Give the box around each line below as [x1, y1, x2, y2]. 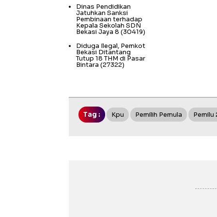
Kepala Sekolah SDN [76, 21, 141, 30]
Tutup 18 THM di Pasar [76, 54, 145, 63]
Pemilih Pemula [135, 110, 182, 119]
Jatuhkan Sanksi [76, 9, 128, 17]
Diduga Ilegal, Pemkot [76, 42, 145, 50]
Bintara [76, 61, 99, 69]
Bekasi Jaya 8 [76, 28, 119, 36]
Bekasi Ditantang [76, 48, 131, 57]
